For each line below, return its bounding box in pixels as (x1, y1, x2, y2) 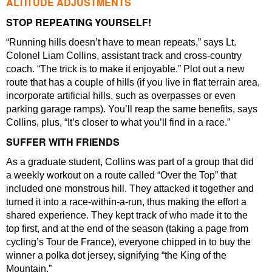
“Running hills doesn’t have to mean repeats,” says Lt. (6, 36, 236, 47)
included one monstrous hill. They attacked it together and (6, 183, 254, 194)
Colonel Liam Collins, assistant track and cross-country (6, 50, 242, 61)
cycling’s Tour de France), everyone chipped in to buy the (6, 236, 251, 247)
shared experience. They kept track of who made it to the (6, 209, 248, 220)
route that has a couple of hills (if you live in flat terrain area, (6, 76, 260, 87)
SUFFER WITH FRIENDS (6, 134, 120, 149)
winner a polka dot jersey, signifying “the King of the (6, 250, 226, 260)
